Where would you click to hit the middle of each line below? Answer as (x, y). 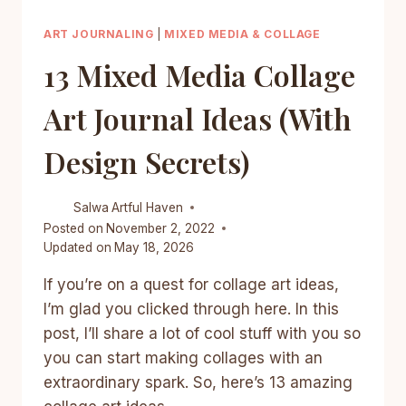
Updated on (77, 247)
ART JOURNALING (99, 34)
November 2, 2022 (161, 228)
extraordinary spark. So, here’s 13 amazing (198, 382)
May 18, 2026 (155, 247)
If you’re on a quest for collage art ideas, (191, 284)
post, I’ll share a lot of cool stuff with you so (202, 333)
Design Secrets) (146, 161)
